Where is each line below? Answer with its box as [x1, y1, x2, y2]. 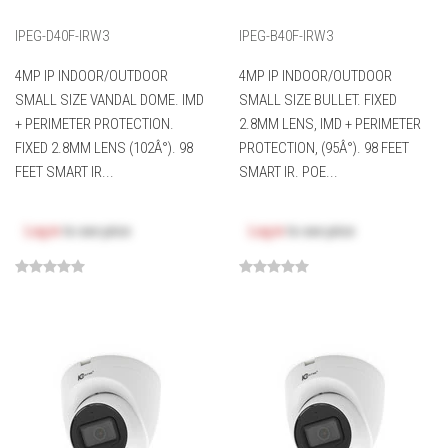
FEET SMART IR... [15, 163, 114, 182]
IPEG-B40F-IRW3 [239, 27, 333, 46]
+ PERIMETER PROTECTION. [15, 115, 174, 134]
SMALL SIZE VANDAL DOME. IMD [15, 91, 204, 110]
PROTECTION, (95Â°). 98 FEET [239, 139, 409, 158]
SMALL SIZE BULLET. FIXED [239, 91, 397, 110]
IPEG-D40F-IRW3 [15, 27, 109, 46]
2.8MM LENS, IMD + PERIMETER [239, 115, 421, 134]
